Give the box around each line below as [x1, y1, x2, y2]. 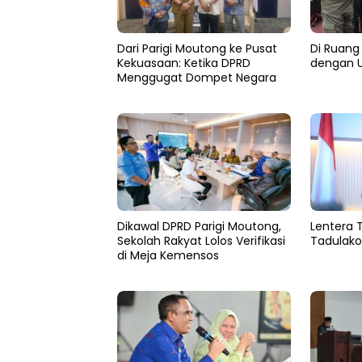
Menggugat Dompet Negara [117, 69, 276, 86]
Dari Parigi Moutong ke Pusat [117, 40, 277, 57]
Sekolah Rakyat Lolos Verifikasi [117, 232, 285, 249]
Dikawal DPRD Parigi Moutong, [117, 217, 281, 234]
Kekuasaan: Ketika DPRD [117, 55, 250, 72]
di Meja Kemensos [117, 246, 219, 263]
